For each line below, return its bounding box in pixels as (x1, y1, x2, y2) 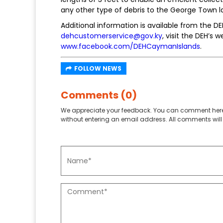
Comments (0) (61, 88, 137, 103)
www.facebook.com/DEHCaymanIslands (61, 41, 200, 52)
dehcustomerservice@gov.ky (61, 31, 162, 41)
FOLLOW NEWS (74, 64, 121, 73)
